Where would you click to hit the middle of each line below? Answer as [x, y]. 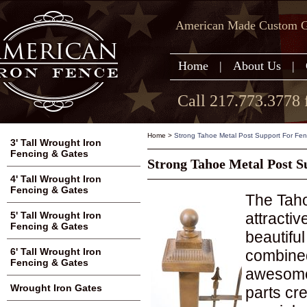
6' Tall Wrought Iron [56, 251]
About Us [257, 66]
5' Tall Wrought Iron [56, 215]
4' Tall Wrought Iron [56, 179]
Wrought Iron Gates [56, 288]
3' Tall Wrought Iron [56, 143]
